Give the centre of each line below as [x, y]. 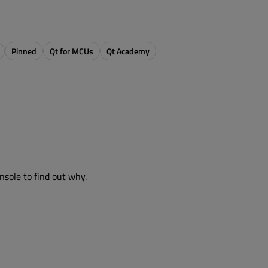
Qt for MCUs [71, 51]
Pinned [24, 51]
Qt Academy [128, 51]
